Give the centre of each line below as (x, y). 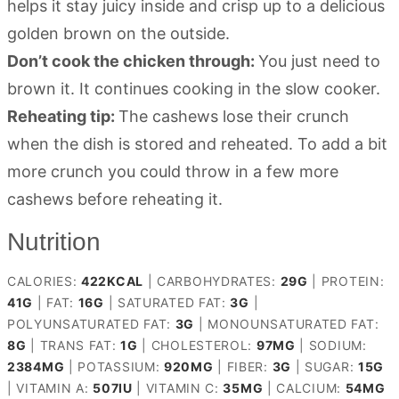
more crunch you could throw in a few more (173, 172)
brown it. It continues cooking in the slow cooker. (194, 89)
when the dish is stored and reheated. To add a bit (197, 144)
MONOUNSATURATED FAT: (293, 324)
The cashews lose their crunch (234, 117)
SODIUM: (338, 346)
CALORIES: (44, 281)
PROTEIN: (353, 281)
